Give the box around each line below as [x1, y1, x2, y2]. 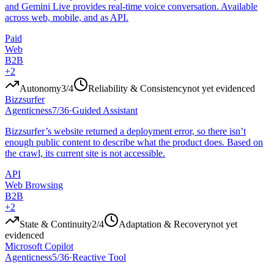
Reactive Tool [72, 252, 126, 263]
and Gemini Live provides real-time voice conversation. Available [5, 1, 257, 12]
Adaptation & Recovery [119, 219, 211, 230]
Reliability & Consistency [88, 83, 187, 94]
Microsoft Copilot [5, 241, 73, 252]
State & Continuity [20, 219, 92, 230]
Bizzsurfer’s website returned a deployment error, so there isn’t [5, 126, 246, 137]
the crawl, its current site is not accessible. [5, 148, 165, 159]
